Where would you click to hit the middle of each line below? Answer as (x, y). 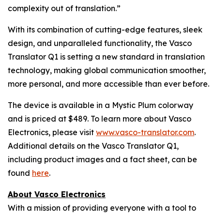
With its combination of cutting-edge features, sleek (105, 30)
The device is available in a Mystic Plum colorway (101, 105)
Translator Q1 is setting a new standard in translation (106, 57)
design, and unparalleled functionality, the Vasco (100, 43)
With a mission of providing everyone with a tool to (102, 208)
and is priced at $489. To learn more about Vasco (100, 119)
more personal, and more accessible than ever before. (108, 84)
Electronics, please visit (52, 132)
